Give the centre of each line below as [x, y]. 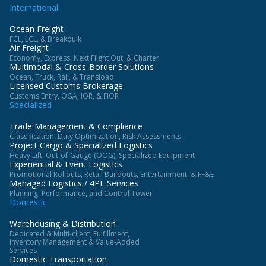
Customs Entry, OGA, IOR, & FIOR [64, 96]
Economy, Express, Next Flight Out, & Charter [84, 58]
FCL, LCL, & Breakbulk [45, 39]
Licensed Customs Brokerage [66, 86]
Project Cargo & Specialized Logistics [81, 145]
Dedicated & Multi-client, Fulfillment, [69, 234]
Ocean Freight [37, 29]
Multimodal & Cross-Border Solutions [82, 67]
